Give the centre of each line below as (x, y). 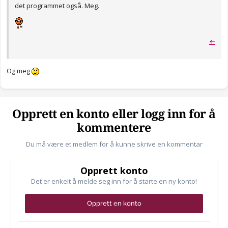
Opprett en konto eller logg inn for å (114, 115)
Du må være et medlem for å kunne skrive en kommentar (114, 144)
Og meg (19, 71)
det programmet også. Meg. (57, 6)
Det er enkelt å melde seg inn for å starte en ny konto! (114, 181)
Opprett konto (114, 171)
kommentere (114, 128)
